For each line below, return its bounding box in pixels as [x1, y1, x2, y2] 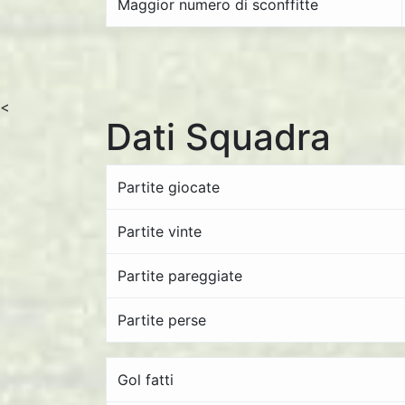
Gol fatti [118, 371, 174, 389]
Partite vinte [118, 222, 202, 240]
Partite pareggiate [118, 267, 242, 285]
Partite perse [118, 311, 206, 329]
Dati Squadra [106, 115, 331, 159]
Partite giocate [118, 178, 220, 196]
